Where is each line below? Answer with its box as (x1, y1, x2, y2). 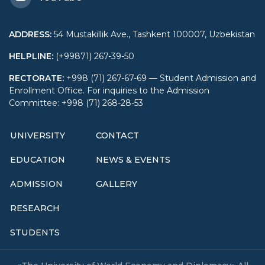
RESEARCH (10, 203, 60, 214)
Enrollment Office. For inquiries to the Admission (9, 85, 209, 96)
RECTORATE (9, 73, 62, 84)
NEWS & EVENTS (96, 154, 170, 166)
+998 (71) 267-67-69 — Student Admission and (66, 73, 256, 84)
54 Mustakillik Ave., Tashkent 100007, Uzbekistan (54, 29, 255, 40)
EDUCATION (10, 154, 65, 166)
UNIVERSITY (10, 130, 65, 141)
